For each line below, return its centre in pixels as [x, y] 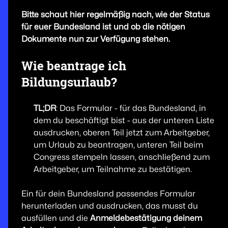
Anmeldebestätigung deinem [146, 218]
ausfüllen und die [55, 218]
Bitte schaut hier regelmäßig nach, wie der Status [115, 15]
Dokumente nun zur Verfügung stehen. [95, 39]
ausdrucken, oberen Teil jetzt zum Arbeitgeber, [121, 133]
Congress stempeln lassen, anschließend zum [121, 157]
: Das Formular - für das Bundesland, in [131, 108]
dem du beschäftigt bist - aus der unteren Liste [124, 121]
